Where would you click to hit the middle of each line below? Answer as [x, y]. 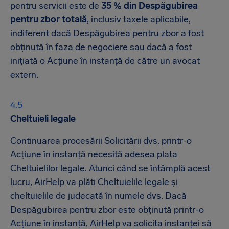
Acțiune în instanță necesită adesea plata [94, 154]
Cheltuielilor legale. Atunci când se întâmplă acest [110, 168]
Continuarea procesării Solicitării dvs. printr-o [101, 141]
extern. [25, 75]
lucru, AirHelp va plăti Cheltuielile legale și [94, 182]
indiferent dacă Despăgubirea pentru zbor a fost [107, 33]
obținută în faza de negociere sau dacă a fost [101, 47]
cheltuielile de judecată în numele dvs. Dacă [98, 196]
